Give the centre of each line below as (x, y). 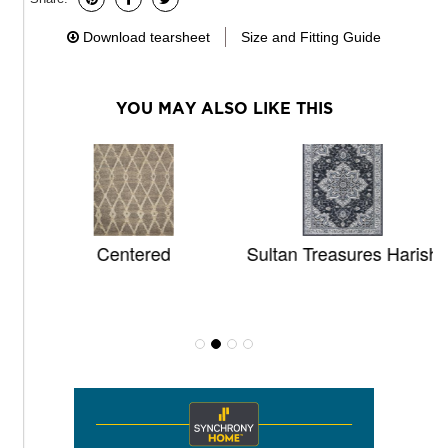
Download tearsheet (146, 37)
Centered (119, 253)
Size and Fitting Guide (311, 37)
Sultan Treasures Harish (328, 253)
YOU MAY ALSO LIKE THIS (224, 108)
